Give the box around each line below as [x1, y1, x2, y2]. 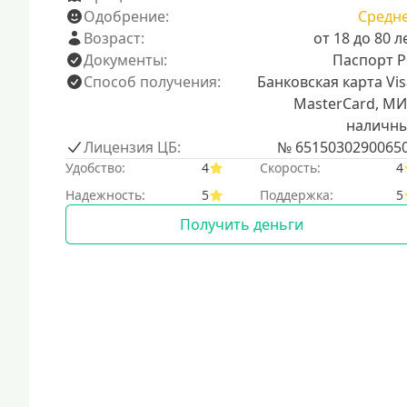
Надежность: [65, 186, 145, 203]
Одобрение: [84, 6, 169, 26]
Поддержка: [259, 186, 333, 203]
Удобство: [65, 159, 125, 176]
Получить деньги [179, 214, 303, 234]
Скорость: [259, 159, 321, 176]
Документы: [84, 50, 167, 70]
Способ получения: [84, 72, 221, 92]
